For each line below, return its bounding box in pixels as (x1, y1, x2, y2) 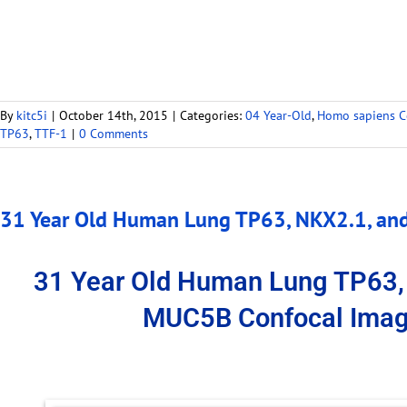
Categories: (180, 107, 245, 124)
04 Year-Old (245, 107, 312, 124)
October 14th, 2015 (59, 107, 168, 124)
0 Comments (79, 125, 148, 143)
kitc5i (16, 107, 47, 124)
